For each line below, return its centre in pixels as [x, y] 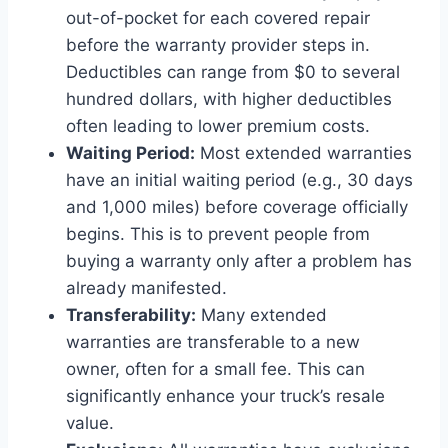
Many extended [261, 314]
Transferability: [131, 314]
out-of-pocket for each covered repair [218, 17]
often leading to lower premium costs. [218, 125]
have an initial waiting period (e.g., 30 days [239, 179]
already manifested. [146, 287]
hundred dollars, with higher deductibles [229, 98]
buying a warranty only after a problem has [239, 260]
